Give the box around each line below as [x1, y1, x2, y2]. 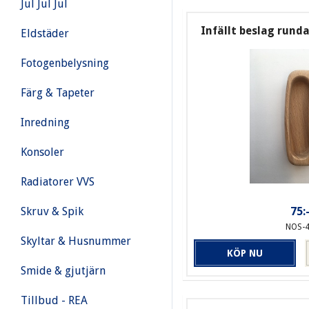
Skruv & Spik [21, 205, 83, 218]
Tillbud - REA [21, 294, 88, 307]
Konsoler [21, 146, 64, 159]
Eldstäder [21, 27, 69, 40]
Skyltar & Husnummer [21, 235, 131, 248]
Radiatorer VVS [21, 175, 94, 188]
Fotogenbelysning [21, 57, 109, 70]
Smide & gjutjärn [21, 264, 106, 277]
